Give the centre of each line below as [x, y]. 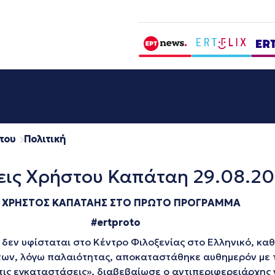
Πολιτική [45, 139]
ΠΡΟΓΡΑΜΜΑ [207, 203]
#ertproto [115, 222]
